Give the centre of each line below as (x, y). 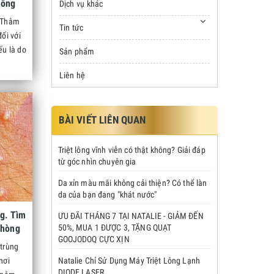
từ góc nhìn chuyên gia (97, 161)
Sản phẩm (77, 51)
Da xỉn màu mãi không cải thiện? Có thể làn (132, 183)
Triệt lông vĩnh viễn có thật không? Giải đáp (131, 150)
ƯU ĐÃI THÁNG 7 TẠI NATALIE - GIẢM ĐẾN (131, 216)
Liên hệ (72, 75)
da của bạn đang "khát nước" (107, 194)
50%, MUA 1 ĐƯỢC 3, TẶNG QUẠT (115, 228)
